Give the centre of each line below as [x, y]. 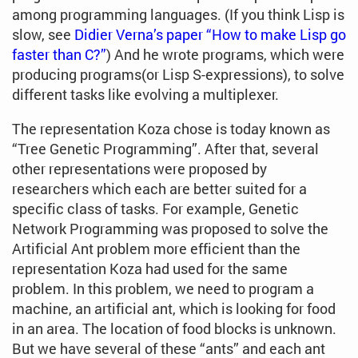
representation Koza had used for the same [150, 269]
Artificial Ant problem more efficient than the [156, 249]
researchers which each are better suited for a [159, 189]
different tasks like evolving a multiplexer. [145, 95]
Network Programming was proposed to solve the [170, 229]
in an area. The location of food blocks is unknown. [174, 329]
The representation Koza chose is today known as [171, 129]
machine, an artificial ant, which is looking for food [174, 309]
